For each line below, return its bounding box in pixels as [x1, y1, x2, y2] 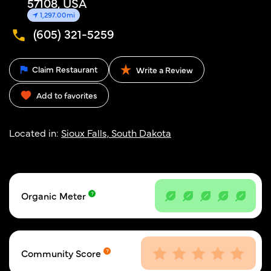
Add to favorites [36, 89, 97, 101]
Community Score [21, 246, 103, 260]
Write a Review [134, 64, 193, 76]
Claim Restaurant [30, 62, 97, 75]
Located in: [9, 126, 61, 139]
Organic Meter [21, 189, 88, 202]
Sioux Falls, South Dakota [61, 126, 171, 139]
